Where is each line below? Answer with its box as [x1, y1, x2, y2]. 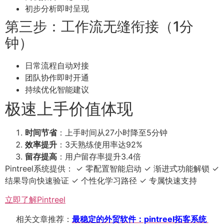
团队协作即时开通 [25, 72, 89, 82]
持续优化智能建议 [25, 84, 89, 94]
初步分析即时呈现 [25, 3, 89, 13]
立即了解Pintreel [5, 194, 65, 205]
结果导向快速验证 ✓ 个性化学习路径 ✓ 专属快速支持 [5, 175, 197, 185]
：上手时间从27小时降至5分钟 [57, 127, 167, 137]
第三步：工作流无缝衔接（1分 [5, 17, 193, 35]
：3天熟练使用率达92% [57, 139, 142, 149]
